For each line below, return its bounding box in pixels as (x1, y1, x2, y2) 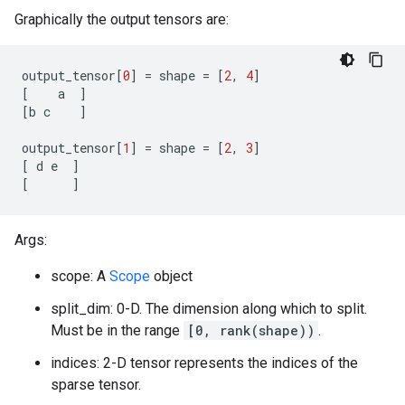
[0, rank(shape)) (187, 322, 315, 339)
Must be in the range (51, 322, 184, 339)
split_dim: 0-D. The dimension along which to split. (51, 300, 367, 317)
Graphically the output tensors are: (14, 11, 229, 28)
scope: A (51, 268, 109, 285)
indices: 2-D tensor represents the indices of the (51, 354, 358, 372)
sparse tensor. (51, 376, 141, 393)
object (150, 268, 193, 285)
